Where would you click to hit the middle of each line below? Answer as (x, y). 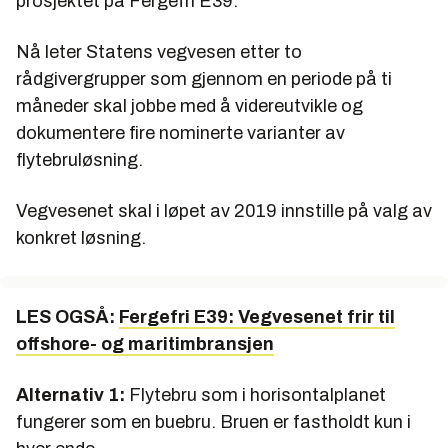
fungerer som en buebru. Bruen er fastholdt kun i (213, 422)
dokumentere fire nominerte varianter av (180, 133)
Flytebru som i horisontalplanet (255, 395)
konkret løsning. (81, 238)
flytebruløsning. (81, 160)
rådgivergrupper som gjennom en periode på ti (204, 79)
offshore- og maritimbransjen (145, 344)
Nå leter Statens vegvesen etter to (159, 52)
